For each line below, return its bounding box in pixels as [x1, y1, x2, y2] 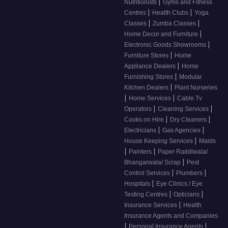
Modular [179, 73, 202, 81]
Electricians [124, 127, 158, 134]
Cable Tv [177, 95, 202, 102]
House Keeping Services [124, 137, 194, 145]
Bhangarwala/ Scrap [124, 159, 182, 166]
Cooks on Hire [124, 116, 165, 124]
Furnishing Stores [124, 73, 175, 81]
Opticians [174, 191, 201, 198]
